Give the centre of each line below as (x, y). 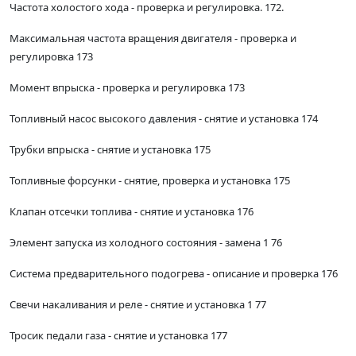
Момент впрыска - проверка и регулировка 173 (127, 88)
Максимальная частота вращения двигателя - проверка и (153, 39)
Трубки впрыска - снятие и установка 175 (110, 150)
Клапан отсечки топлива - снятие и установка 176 (132, 212)
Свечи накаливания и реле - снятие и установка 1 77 (138, 305)
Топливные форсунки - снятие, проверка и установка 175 (150, 181)
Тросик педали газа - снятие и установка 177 (118, 336)
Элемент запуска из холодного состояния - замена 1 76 (146, 243)
